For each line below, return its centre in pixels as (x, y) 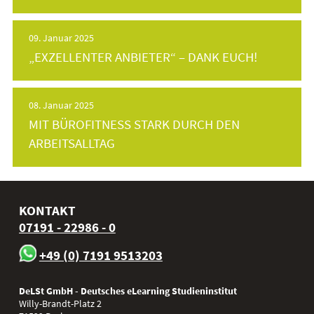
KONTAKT (47, 211)
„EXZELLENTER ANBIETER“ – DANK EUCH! (143, 57)
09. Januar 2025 (62, 38)
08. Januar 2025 (62, 105)
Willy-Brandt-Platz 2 (60, 304)
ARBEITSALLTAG (72, 143)
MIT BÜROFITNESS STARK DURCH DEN (135, 124)
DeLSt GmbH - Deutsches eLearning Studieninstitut (128, 291)
